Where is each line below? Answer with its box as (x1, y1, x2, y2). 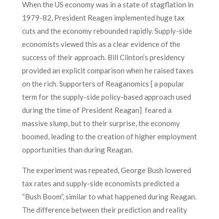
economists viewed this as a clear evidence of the (22, 40, 180, 48)
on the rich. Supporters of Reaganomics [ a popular (22, 79, 184, 88)
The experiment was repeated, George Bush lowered (22, 166, 191, 175)
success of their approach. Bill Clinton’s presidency (22, 53, 185, 62)
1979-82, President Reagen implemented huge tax (22, 13, 185, 22)
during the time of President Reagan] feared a (22, 106, 172, 114)
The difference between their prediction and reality (22, 205, 187, 214)
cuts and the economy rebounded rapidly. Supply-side (22, 26, 192, 35)
